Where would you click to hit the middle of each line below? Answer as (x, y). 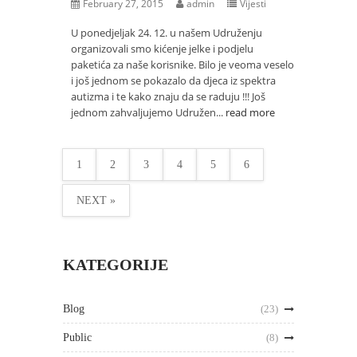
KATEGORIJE (116, 265)
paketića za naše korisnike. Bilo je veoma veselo (182, 65)
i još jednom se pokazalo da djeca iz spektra (173, 80)
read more (250, 112)
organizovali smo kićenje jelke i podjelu (162, 49)
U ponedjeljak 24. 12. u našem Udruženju (167, 33)
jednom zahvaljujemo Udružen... (148, 112)
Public (77, 337)
